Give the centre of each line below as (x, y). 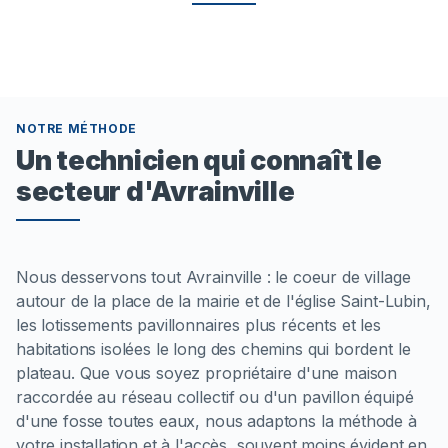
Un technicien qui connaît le (199, 159)
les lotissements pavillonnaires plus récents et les (198, 324)
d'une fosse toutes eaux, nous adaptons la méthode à (216, 420)
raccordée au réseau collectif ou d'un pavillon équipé (215, 396)
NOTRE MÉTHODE (76, 128)
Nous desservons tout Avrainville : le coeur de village (213, 276)
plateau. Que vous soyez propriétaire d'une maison (207, 372)
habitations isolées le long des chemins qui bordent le (213, 348)
